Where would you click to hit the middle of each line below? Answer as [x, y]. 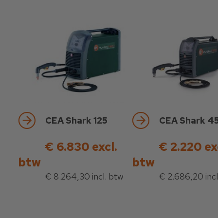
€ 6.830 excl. [81, 147]
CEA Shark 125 [76, 121]
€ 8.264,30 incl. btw [84, 177]
